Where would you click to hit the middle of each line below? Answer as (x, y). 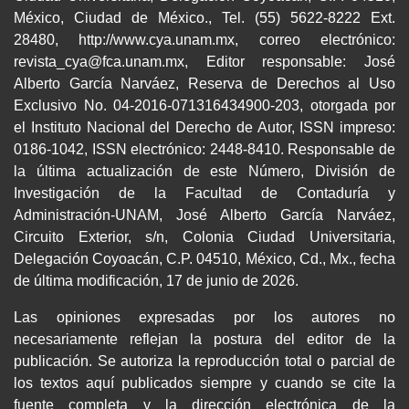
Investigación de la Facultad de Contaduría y (204, 194)
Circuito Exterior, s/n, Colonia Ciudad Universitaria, (204, 237)
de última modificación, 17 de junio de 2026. (156, 281)
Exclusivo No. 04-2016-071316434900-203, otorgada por (204, 106)
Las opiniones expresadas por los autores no (204, 318)
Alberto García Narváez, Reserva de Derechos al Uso (204, 84)
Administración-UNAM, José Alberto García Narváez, (204, 215)
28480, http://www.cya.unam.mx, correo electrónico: (204, 40)
